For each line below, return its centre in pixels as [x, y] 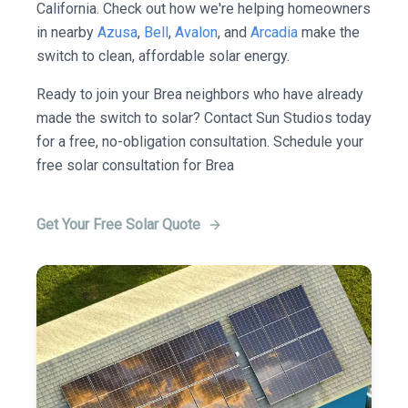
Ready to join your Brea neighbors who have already [200, 94]
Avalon [196, 32]
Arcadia [274, 32]
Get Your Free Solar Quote [118, 224]
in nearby [67, 32]
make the [329, 32]
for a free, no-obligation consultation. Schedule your [200, 142]
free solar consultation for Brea [135, 165]
